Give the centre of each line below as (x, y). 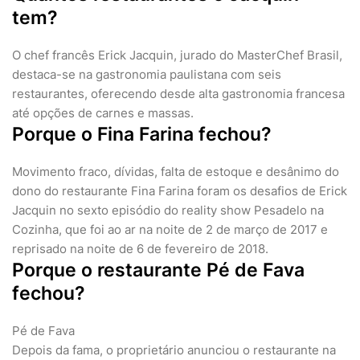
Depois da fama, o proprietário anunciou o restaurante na (174, 350)
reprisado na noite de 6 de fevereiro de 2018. (140, 249)
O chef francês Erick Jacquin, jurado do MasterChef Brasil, (177, 55)
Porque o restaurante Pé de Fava (158, 270)
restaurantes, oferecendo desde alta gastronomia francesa (178, 94)
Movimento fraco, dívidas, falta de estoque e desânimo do (176, 172)
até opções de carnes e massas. (103, 113)
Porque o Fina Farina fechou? (142, 135)
